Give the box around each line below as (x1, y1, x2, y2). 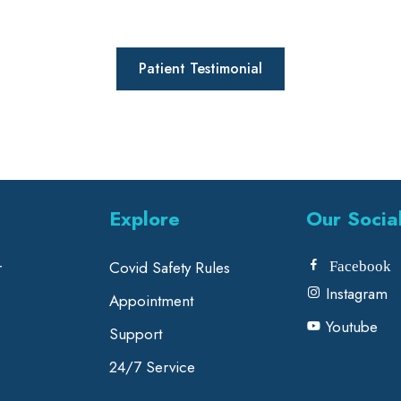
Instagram (320, 282, 388, 304)
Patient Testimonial (139, 57, 262, 79)
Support (108, 322, 162, 345)
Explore (108, 203, 180, 233)
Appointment (108, 289, 193, 311)
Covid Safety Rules (108, 256, 230, 278)
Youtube (320, 315, 378, 337)
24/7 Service (108, 355, 195, 378)
